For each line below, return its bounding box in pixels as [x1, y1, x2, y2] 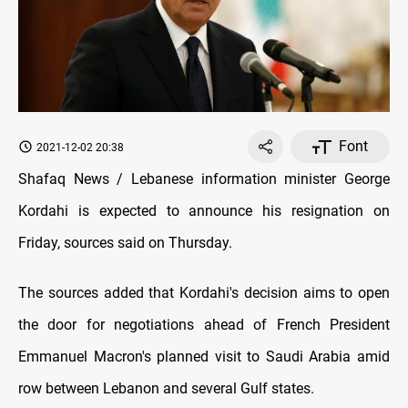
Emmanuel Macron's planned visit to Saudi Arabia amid [18, 348, 390, 366]
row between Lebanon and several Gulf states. [18, 380, 314, 398]
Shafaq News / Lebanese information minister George [18, 170, 390, 189]
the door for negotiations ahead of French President [18, 316, 390, 334]
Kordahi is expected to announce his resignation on [18, 202, 390, 220]
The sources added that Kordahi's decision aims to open [18, 284, 390, 302]
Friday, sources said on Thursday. [18, 234, 232, 252]
